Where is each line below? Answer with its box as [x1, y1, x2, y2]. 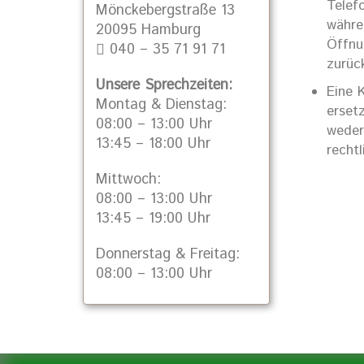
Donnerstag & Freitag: [96, 244, 240, 265]
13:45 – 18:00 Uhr [96, 133, 210, 154]
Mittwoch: [96, 169, 161, 190]
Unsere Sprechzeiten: [96, 75, 232, 96]
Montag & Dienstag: [96, 94, 227, 115]
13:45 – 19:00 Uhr [96, 208, 210, 229]
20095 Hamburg [96, 19, 201, 41]
